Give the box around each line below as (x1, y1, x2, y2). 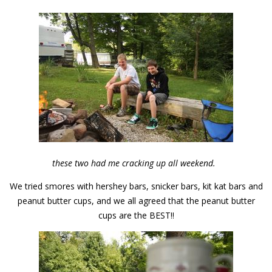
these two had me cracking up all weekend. (52, 157, 216, 169)
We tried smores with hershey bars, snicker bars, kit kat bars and (9, 180, 263, 192)
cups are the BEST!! (98, 209, 174, 222)
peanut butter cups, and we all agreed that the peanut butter (17, 195, 255, 207)
